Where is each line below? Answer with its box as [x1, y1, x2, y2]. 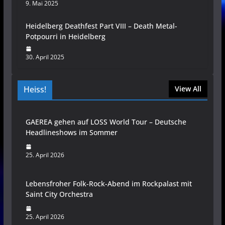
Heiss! [23, 84, 46, 95]
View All [175, 84, 202, 94]
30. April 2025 [25, 53, 64, 62]
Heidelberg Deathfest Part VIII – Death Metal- [25, 21, 177, 31]
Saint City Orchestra [25, 189, 93, 199]
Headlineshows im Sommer [25, 128, 118, 138]
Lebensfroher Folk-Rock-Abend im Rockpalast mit [25, 179, 192, 189]
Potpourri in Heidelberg [25, 32, 105, 42]
